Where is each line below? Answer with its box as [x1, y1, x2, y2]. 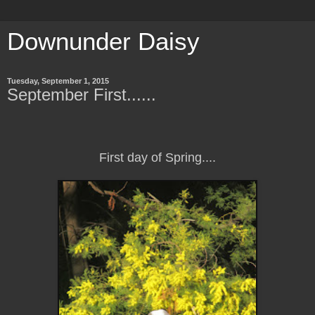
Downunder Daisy [7, 28, 200, 55]
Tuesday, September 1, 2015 [7, 77, 109, 85]
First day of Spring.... [99, 150, 216, 165]
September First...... [7, 85, 156, 104]
